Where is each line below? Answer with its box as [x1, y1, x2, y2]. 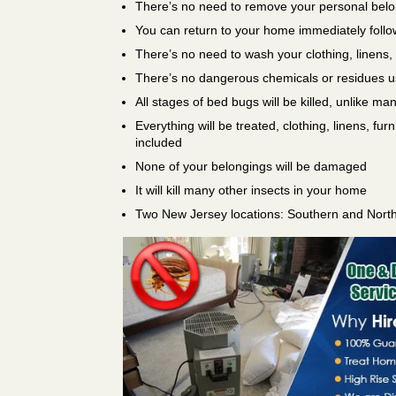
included [135, 134, 183, 149]
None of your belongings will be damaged [135, 158, 368, 173]
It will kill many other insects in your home [135, 182, 368, 197]
